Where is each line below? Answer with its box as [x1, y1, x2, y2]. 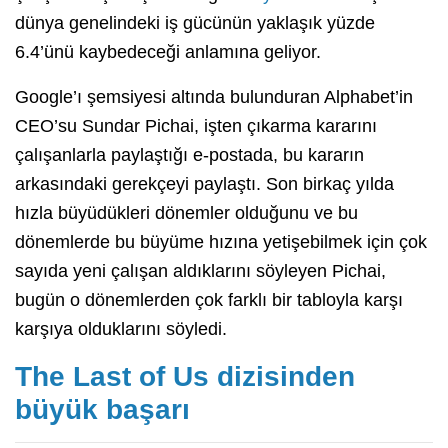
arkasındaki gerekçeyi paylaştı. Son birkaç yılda [15, 174, 394, 195]
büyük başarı [15, 394, 190, 426]
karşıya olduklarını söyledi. [15, 319, 227, 340]
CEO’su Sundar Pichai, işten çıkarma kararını [15, 116, 377, 137]
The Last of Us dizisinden [15, 361, 355, 393]
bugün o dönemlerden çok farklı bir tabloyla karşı [15, 290, 403, 311]
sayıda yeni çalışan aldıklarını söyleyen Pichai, [15, 261, 386, 282]
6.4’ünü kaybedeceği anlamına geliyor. [15, 42, 321, 63]
